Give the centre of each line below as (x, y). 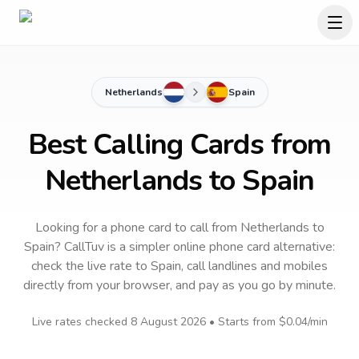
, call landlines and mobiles (254, 266)
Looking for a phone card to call (121, 228)
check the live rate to (91, 266)
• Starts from (242, 322)
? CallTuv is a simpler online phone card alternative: (195, 247)
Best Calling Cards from (179, 145)
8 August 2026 (168, 322)
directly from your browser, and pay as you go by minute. (179, 285)
